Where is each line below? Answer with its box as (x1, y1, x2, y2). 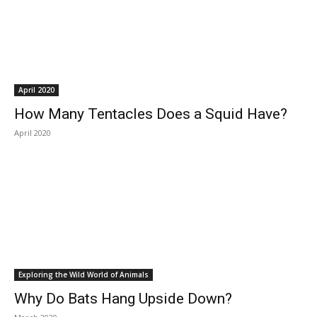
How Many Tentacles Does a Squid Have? (14, 105, 287, 122)
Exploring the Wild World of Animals (18, 270, 149, 279)
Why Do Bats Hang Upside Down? (14, 290, 232, 307)
